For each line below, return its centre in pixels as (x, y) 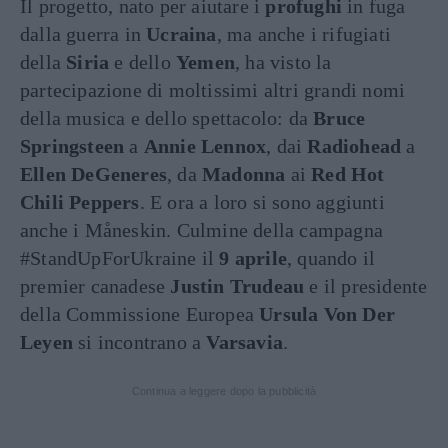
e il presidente (366, 285)
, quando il (331, 257)
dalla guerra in (83, 33)
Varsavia (245, 341)
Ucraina (181, 33)
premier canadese (95, 285)
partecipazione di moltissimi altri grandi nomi (213, 89)
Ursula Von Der (327, 313)
